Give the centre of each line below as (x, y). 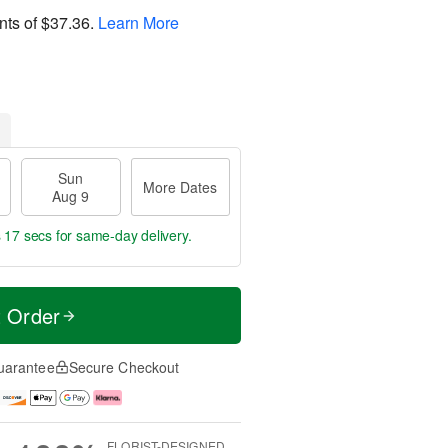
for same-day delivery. (122, 235)
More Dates (180, 187)
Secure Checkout (124, 367)
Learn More (138, 22)
